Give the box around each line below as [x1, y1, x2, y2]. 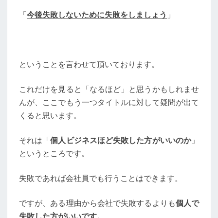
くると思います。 [19, 110, 81, 120]
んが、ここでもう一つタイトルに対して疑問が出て [19, 97, 199, 107]
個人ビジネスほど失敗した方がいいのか [50, 135, 192, 145]
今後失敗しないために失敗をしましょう [27, 9, 167, 19]
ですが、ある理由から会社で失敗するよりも [19, 198, 176, 208]
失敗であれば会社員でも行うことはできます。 [19, 173, 182, 183]
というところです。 [19, 148, 89, 158]
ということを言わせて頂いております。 [19, 59, 159, 69]
